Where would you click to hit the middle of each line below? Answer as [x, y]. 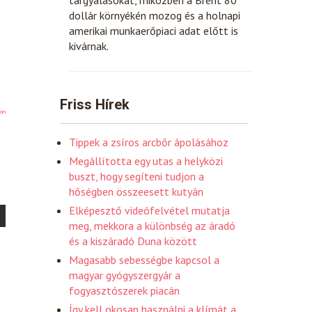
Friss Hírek [95, 104]
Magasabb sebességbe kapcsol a [144, 259]
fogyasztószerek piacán [124, 290]
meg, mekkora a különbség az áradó [152, 225]
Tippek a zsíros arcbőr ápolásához [149, 142]
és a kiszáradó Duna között [133, 241]
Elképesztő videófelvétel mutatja [149, 210]
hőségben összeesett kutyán [136, 191]
